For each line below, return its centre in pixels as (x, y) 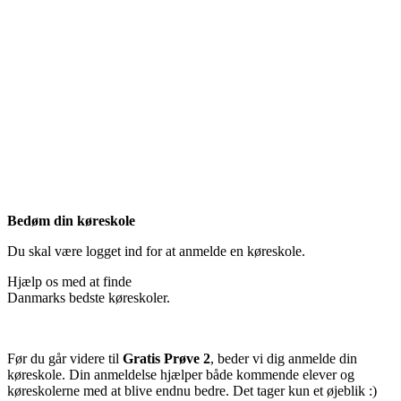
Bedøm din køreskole (71, 221)
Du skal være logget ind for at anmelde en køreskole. (156, 252)
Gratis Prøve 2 (166, 359)
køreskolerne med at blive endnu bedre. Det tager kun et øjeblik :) (192, 391)
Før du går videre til (65, 359)
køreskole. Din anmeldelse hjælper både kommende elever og (181, 375)
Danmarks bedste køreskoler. (89, 298)
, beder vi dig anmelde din (284, 359)
